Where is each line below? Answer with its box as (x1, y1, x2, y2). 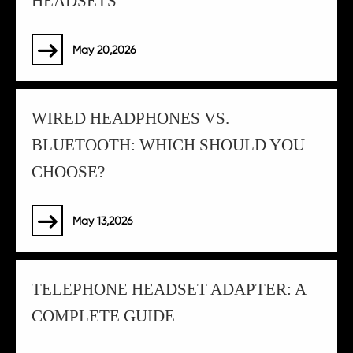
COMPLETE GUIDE (32, 307, 175, 326)
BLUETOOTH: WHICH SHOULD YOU (32, 136, 305, 155)
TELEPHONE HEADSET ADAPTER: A (32, 280, 306, 299)
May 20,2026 (72, 43, 136, 57)
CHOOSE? (32, 162, 105, 182)
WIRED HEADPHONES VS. (32, 109, 229, 128)
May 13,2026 (72, 214, 132, 228)
